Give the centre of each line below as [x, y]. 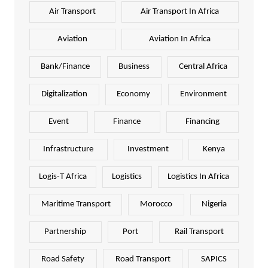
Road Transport [143, 260]
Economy [134, 95]
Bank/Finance [66, 67]
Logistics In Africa [198, 177]
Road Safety [63, 260]
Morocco [156, 205]
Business [134, 67]
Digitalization [64, 95]
